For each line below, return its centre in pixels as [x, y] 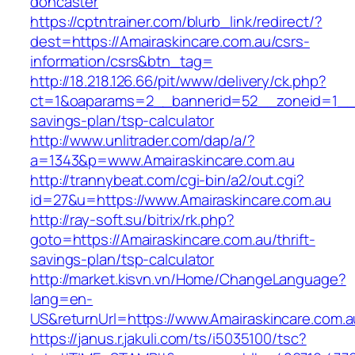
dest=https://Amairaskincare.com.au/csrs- [170, 42]
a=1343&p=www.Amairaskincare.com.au [162, 160]
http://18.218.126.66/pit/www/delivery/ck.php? [178, 81]
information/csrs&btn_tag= [122, 61]
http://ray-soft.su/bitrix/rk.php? [132, 220]
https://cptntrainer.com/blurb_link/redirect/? [176, 22]
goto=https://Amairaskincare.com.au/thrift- [173, 240]
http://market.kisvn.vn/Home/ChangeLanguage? [188, 279]
